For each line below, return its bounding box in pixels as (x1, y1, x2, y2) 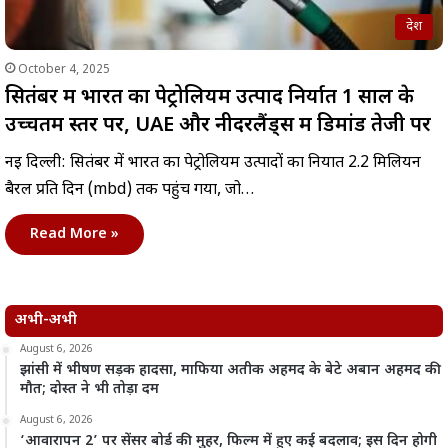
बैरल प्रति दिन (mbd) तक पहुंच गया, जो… (5, 179, 254, 201)
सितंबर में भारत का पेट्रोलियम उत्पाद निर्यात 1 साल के (5, 84, 414, 111)
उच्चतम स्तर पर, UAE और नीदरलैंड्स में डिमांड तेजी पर (5, 112, 431, 139)
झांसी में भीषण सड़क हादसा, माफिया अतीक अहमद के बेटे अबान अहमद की (20, 360, 441, 380)
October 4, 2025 (18, 61, 110, 78)
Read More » (30, 224, 119, 244)
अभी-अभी (15, 310, 77, 330)
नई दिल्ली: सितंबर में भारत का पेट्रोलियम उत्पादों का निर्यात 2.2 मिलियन (5, 152, 421, 174)
